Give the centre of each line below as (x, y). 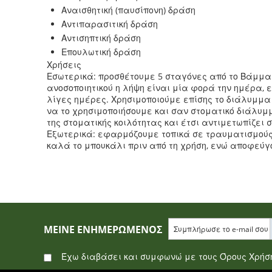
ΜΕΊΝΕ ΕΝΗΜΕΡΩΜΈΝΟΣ (103, 229)
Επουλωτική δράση (101, 52)
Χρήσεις (64, 65)
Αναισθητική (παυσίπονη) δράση (128, 10)
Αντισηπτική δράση (101, 38)
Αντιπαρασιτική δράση (110, 24)
